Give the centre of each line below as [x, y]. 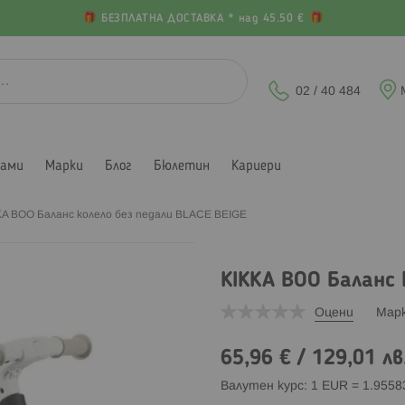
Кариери [256, 166]
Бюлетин [182, 166]
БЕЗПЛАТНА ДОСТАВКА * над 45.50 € [202, 19]
